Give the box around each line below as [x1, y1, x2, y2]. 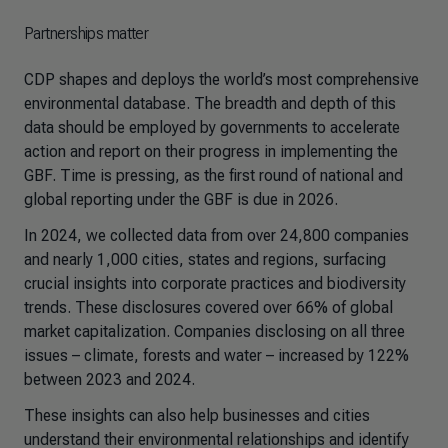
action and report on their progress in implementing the [24, 142, 398, 161]
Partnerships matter [24, 24, 152, 43]
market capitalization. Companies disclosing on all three [24, 322, 405, 341]
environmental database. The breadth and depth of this [24, 94, 396, 113]
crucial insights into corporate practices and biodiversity [24, 274, 406, 293]
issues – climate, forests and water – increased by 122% [24, 346, 409, 365]
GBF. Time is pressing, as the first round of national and [24, 166, 403, 185]
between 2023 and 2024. [24, 370, 195, 389]
